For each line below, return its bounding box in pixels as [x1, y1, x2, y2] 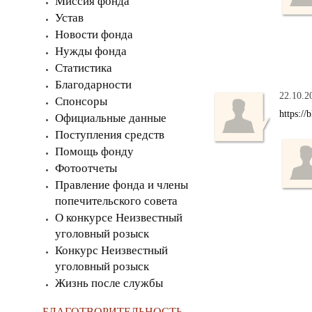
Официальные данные [55, 111, 166, 125]
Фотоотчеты [55, 162, 117, 175]
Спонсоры [55, 95, 107, 108]
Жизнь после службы [55, 276, 163, 290]
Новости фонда [55, 28, 133, 41]
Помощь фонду [55, 145, 134, 158]
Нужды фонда [55, 45, 127, 58]
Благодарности [55, 78, 132, 91]
